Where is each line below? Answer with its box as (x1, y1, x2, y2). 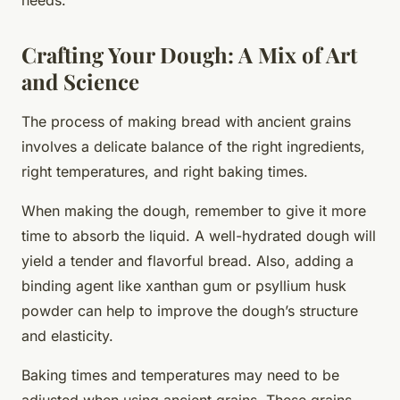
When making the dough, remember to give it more (21, 201, 366, 220)
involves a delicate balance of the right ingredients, (21, 137, 365, 155)
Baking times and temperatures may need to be (21, 365, 339, 384)
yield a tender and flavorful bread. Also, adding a (21, 251, 354, 270)
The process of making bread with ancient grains (21, 112, 351, 130)
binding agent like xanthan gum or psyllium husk (21, 276, 346, 295)
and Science (21, 66, 139, 96)
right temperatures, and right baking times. (21, 162, 308, 180)
